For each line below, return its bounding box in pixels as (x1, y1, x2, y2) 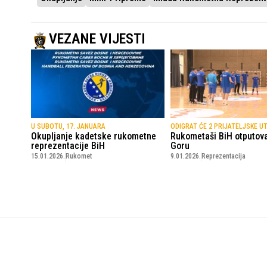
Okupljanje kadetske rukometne (31, 131, 156, 142)
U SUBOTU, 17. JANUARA (31, 122, 105, 131)
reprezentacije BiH (31, 140, 105, 152)
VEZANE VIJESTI (49, 30, 145, 48)
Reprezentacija (201, 152, 246, 161)
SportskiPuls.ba (25, 228, 88, 240)
